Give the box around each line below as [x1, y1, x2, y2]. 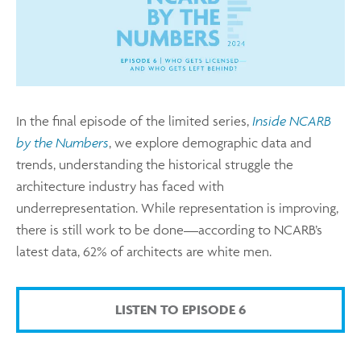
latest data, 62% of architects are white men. [16, 243, 272, 259]
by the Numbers [16, 134, 109, 151]
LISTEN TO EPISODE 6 [115, 301, 246, 318]
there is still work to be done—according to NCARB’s [16, 221, 322, 238]
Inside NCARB [252, 112, 331, 129]
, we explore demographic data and [109, 134, 312, 151]
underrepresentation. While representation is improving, [16, 199, 338, 216]
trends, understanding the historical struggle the [16, 156, 293, 172]
